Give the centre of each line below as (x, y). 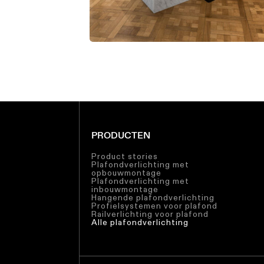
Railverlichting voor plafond (150, 214)
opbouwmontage (127, 172)
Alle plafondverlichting (140, 222)
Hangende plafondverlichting (153, 197)
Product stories (125, 156)
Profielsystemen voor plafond (155, 205)
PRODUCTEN (121, 135)
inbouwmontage (125, 189)
